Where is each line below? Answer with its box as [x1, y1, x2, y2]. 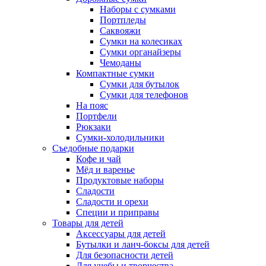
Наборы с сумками [100, 4, 176, 14]
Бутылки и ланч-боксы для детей [76, 239, 210, 249]
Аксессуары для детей [76, 228, 166, 239]
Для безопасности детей [76, 249, 173, 260]
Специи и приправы [76, 207, 159, 217]
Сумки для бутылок [100, 78, 179, 89]
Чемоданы [100, 57, 141, 68]
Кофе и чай [76, 153, 121, 164]
